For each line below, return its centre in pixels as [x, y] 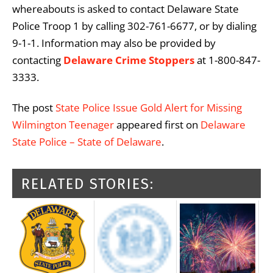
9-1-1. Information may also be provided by [114, 43]
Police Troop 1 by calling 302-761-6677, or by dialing [134, 26]
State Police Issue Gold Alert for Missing [149, 107]
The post [34, 107]
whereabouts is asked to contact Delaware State [126, 9]
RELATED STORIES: [88, 184]
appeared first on [157, 124]
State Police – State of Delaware [87, 141]
